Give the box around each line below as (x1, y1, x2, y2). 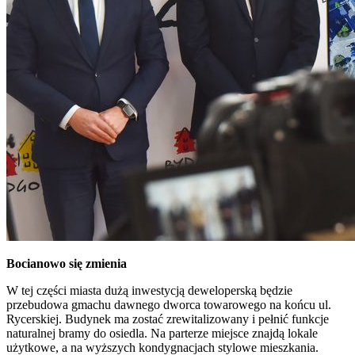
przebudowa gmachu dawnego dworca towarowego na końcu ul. (6, 297, 331, 311)
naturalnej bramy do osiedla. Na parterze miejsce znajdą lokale (6, 326, 318, 340)
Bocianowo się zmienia (6, 256, 127, 270)
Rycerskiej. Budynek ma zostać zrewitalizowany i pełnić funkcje (6, 311, 329, 326)
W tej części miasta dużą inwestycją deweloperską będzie (6, 283, 292, 297)
